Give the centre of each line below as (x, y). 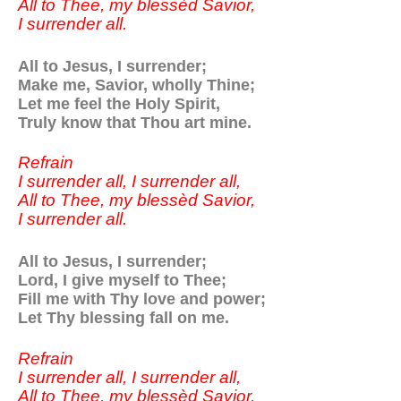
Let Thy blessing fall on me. (124, 318)
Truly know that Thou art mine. (135, 122)
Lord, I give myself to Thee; (122, 280)
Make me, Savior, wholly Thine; (137, 84)
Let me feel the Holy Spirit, (119, 103)
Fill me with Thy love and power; (142, 299)
